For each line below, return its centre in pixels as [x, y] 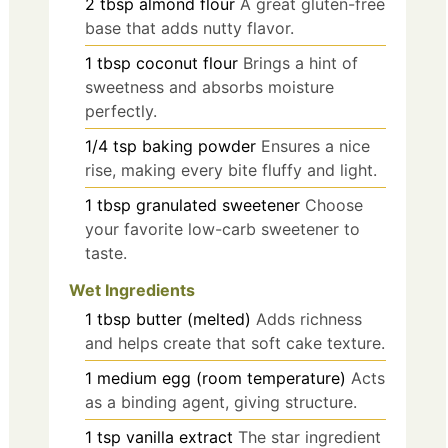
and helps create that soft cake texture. [235, 342]
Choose [334, 204]
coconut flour [187, 62]
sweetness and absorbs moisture [209, 86]
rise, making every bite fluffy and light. [231, 169]
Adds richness [309, 318]
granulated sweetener [218, 204]
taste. [106, 252]
